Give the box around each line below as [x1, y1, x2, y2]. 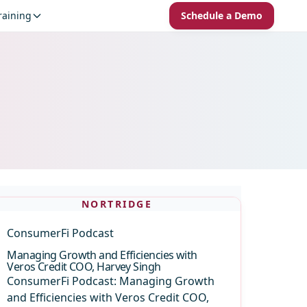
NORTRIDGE [81, 197, 153, 210]
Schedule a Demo [181, 9, 262, 22]
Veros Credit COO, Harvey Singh [7, 259, 161, 274]
